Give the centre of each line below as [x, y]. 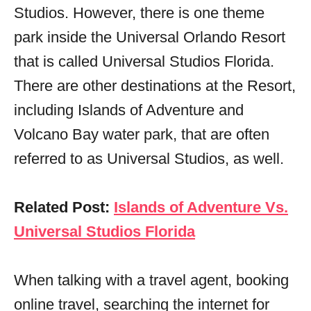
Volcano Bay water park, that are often [142, 134]
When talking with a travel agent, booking [151, 280]
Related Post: [64, 207]
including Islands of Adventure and [129, 110]
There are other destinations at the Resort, [155, 85]
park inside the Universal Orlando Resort [150, 37]
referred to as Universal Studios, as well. [149, 158]
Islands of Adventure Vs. [201, 207]
